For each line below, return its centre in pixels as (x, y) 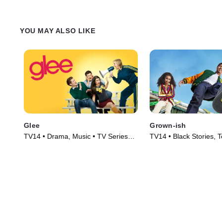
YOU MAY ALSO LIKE (58, 30)
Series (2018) (171, 146)
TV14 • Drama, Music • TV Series (76, 137)
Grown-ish (168, 126)
